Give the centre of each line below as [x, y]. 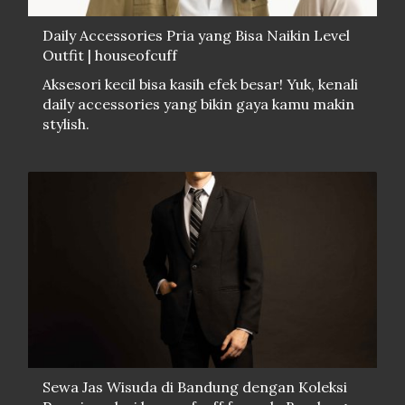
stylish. [66, 123]
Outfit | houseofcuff [110, 55]
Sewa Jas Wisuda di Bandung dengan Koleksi [195, 386]
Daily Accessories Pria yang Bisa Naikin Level [196, 35]
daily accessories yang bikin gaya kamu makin [198, 104]
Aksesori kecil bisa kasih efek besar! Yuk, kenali [200, 84]
